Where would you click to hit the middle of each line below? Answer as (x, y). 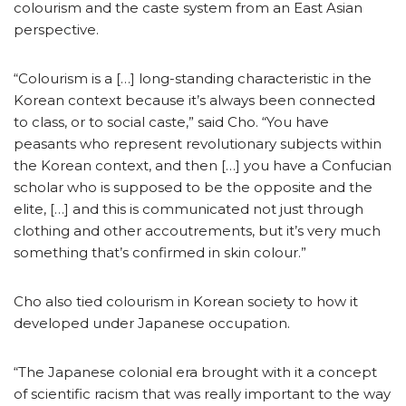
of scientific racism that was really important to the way (202, 393)
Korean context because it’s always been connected (194, 100)
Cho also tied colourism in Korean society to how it (186, 301)
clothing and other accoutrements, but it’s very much (197, 230)
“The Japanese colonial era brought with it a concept (195, 372)
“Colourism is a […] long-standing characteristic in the (193, 78)
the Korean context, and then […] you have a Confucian (203, 165)
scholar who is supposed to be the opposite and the (193, 187)
